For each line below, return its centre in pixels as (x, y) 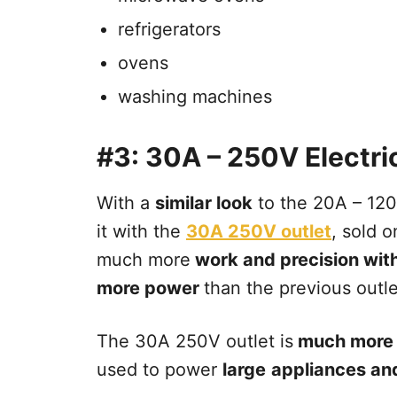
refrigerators (169, 29)
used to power (160, 369)
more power (150, 288)
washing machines (195, 96)
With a (126, 202)
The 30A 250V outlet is (195, 341)
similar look (204, 202)
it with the (141, 231)
